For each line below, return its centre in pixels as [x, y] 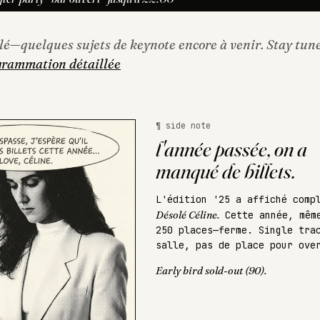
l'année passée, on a [231, 149]
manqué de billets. [225, 171]
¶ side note [183, 125]
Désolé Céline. [187, 215]
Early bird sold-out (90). [211, 270]
